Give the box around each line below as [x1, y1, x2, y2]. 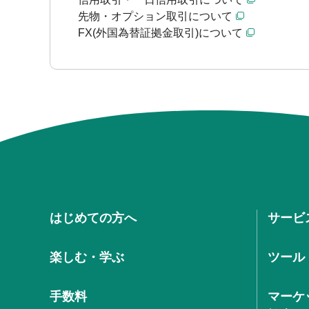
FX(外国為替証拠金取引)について [78, 27, 243, 39]
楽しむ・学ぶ [50, 250, 124, 264]
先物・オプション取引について [78, 10, 232, 22]
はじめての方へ [50, 210, 137, 225]
